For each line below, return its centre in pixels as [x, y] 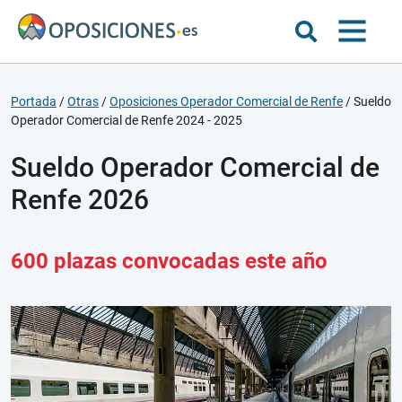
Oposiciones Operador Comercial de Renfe [226, 101]
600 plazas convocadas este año [169, 261]
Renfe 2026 [80, 200]
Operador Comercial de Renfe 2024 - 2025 [127, 120]
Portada [34, 101]
